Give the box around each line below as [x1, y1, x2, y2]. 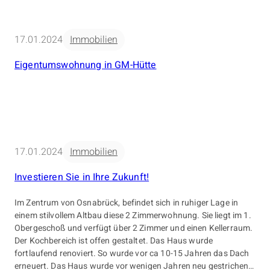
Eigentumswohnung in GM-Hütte [14, 57, 157, 72]
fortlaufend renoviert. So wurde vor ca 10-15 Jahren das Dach [14, 246, 250, 260]
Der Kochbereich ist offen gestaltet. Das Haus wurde [14, 234, 213, 247]
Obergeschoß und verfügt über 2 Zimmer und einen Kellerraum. [14, 221, 253, 234]
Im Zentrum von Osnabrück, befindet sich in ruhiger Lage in [14, 196, 239, 209]
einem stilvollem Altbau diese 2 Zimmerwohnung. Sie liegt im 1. [14, 209, 251, 222]
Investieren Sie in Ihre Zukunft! [14, 169, 149, 184]
